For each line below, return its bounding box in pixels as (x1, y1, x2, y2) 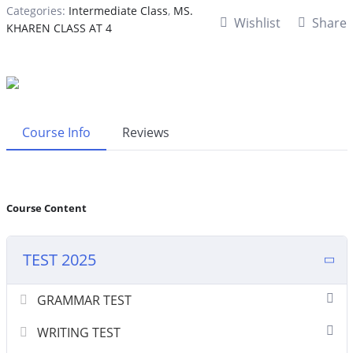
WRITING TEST (36, 324, 121, 341)
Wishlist (233, 14, 281, 32)
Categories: (6, 3, 69, 18)
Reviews (121, 124, 169, 141)
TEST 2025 (22, 249, 96, 270)
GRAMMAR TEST (36, 292, 132, 309)
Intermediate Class (68, 3, 168, 18)
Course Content (6, 202, 87, 215)
